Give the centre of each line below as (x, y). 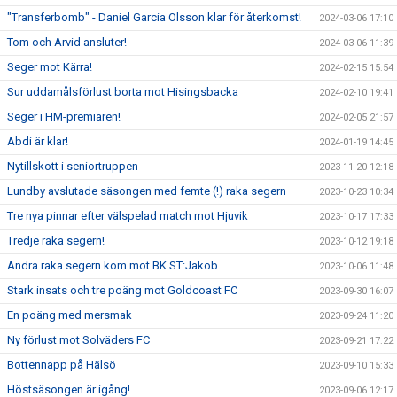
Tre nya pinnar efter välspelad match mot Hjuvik (128, 216)
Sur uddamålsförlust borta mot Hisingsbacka (123, 92)
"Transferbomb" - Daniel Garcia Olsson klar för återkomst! (154, 17)
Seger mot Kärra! (50, 67)
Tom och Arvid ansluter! (67, 42)
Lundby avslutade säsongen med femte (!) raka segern (147, 191)
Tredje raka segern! (56, 241)
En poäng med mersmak (70, 315)
